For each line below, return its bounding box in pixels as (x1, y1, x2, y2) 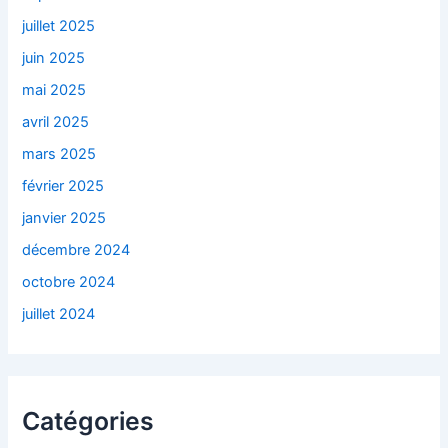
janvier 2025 (22, 208, 107, 227)
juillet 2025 (22, 17, 96, 36)
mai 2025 (22, 80, 87, 99)
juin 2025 (22, 49, 86, 68)
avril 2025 (22, 112, 90, 131)
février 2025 (22, 176, 105, 195)
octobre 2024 (22, 272, 116, 291)
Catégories (22, 405, 155, 436)
